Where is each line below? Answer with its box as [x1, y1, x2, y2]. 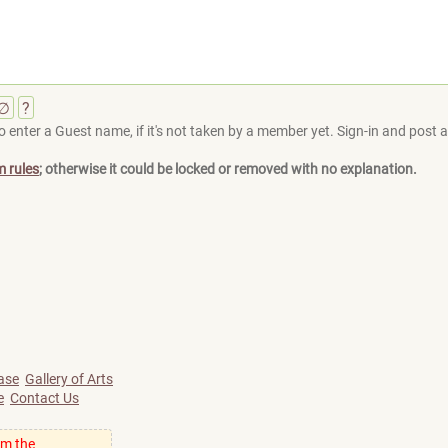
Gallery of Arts [25, 371, 113, 387]
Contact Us [10, 390, 79, 406]
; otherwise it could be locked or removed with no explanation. [39, 161, 417, 177]
